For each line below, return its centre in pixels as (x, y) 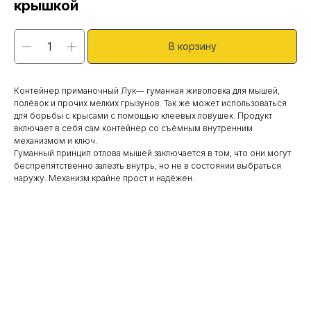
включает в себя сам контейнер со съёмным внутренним (133, 128)
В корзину (192, 46)
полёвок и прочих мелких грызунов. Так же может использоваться (150, 103)
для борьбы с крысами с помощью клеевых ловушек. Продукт (143, 116)
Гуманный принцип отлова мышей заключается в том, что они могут (152, 153)
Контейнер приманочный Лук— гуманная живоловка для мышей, (147, 91)
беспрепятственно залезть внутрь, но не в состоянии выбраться (148, 166)
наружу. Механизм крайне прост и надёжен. (104, 178)
